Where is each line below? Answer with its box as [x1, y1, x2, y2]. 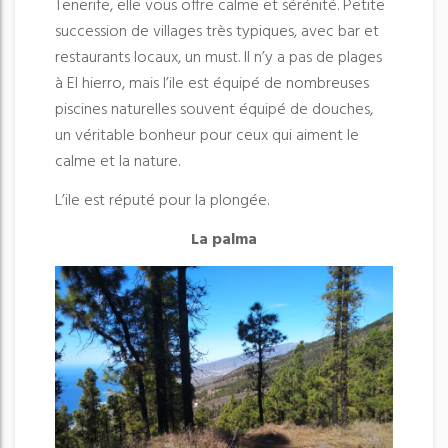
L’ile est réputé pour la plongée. [55, 187, 273, 214]
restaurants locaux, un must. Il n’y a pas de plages [55, 44, 382, 71]
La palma [191, 226, 257, 253]
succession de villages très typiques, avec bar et [55, 18, 379, 45]
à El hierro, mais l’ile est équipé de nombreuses [55, 70, 369, 97]
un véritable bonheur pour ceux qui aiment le [55, 122, 359, 149]
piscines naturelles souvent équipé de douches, [55, 96, 377, 123]
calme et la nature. [55, 148, 180, 175]
